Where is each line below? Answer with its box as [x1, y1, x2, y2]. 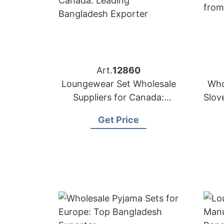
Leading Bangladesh [75, 105, 161, 116]
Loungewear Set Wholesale [61, 78, 176, 89]
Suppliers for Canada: [73, 92, 164, 102]
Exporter [99, 119, 137, 129]
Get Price [98, 114, 139, 125]
